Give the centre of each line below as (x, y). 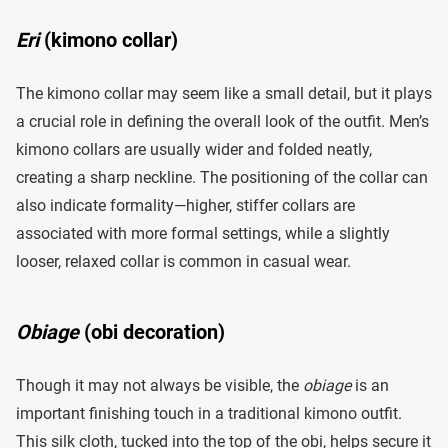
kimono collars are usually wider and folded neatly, (194, 150)
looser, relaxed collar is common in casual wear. (183, 262)
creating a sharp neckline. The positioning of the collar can (222, 178)
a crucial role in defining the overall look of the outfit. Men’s (222, 122)
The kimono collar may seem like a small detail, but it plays (224, 94)
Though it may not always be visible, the (159, 386)
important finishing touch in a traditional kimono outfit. (209, 414)
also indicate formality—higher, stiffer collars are (185, 206)
